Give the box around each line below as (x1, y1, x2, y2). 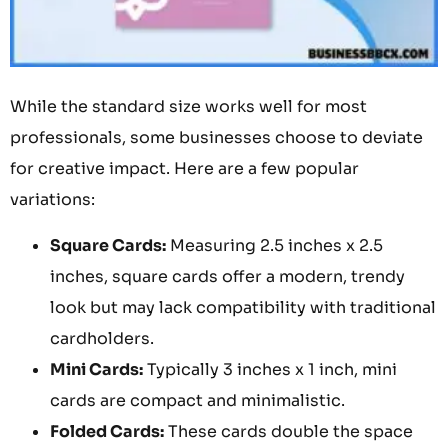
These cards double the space (164, 420, 413, 442)
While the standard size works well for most (10, 96, 367, 118)
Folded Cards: (50, 420, 164, 442)
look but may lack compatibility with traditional (50, 296, 436, 318)
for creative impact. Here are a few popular (10, 158, 359, 180)
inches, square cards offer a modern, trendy (50, 265, 405, 287)
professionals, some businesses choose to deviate (10, 127, 423, 149)
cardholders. (50, 327, 154, 349)
